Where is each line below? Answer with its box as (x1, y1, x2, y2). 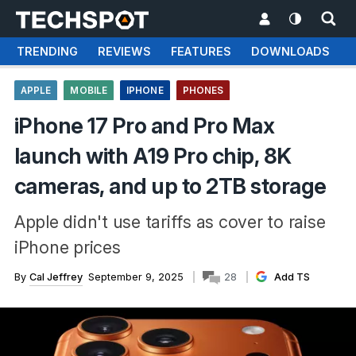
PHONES (182, 85, 224, 96)
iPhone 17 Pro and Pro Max (14, 113, 275, 139)
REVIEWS (97, 44, 151, 58)
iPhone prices (14, 237, 121, 257)
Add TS (271, 271, 310, 283)
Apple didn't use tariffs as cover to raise (14, 211, 326, 232)
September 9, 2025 (87, 271, 184, 283)
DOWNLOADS (250, 44, 330, 58)
